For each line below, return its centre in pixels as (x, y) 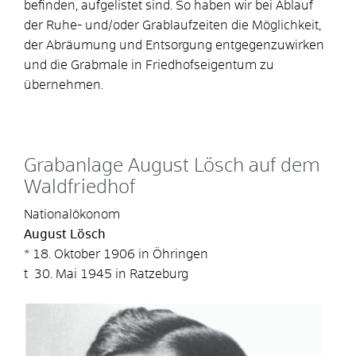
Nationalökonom (72, 214)
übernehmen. (64, 85)
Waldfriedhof (79, 187)
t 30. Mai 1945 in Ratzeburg (106, 274)
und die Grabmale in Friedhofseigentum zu (149, 65)
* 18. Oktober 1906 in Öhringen (116, 254)
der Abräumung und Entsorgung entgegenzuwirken (174, 45)
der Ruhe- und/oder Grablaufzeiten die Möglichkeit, (172, 25)
